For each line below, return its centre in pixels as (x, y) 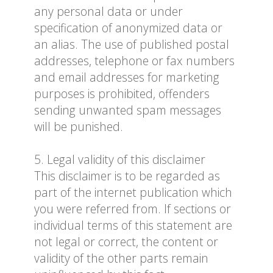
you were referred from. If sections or (133, 209)
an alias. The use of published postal (132, 44)
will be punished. (79, 127)
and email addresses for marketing (127, 77)
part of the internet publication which (133, 193)
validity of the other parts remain (121, 258)
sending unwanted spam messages (128, 110)
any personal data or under (108, 12)
